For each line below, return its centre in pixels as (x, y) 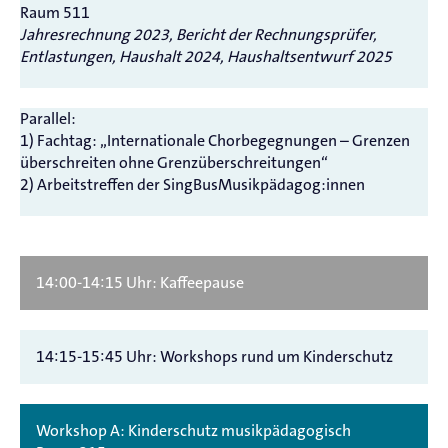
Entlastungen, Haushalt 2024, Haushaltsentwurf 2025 (206, 56)
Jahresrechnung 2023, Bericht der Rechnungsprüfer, (198, 34)
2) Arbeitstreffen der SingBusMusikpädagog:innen (192, 184)
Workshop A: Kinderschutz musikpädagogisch (193, 430)
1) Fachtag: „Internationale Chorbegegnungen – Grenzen (215, 140)
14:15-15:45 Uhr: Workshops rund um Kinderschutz (214, 356)
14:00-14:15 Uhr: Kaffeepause (140, 282)
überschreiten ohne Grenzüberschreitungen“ (174, 162)
